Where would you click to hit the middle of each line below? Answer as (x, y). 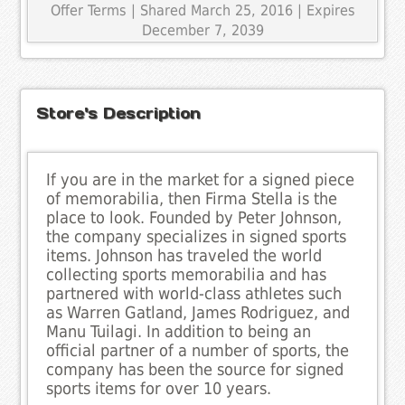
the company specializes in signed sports (197, 236)
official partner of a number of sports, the (198, 350)
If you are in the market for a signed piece (201, 179)
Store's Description (119, 113)
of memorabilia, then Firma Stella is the (192, 198)
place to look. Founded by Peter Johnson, (194, 217)
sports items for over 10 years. (159, 388)
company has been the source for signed (195, 369)
